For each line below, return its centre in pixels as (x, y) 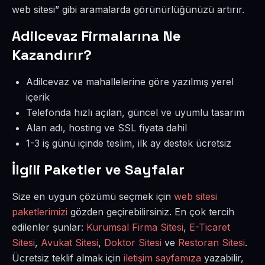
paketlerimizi (40, 212)
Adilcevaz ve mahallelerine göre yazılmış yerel (130, 82)
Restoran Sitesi (211, 243)
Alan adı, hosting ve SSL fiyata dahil (106, 128)
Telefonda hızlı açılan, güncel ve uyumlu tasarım (135, 112)
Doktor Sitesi (133, 243)
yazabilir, (222, 258)
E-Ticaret (210, 227)
